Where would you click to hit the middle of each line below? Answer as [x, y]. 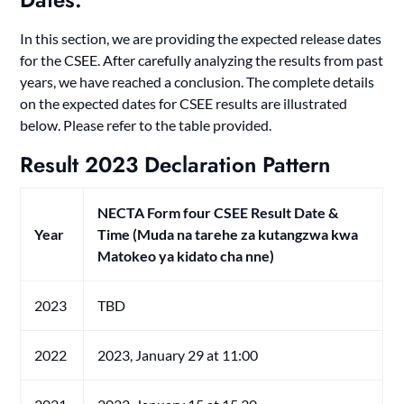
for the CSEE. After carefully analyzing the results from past [202, 60]
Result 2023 [79, 164]
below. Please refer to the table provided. [146, 124]
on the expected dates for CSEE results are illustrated [184, 103]
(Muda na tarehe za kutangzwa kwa [244, 234]
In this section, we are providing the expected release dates [201, 38]
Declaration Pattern [234, 164]
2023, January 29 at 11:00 [178, 354]
